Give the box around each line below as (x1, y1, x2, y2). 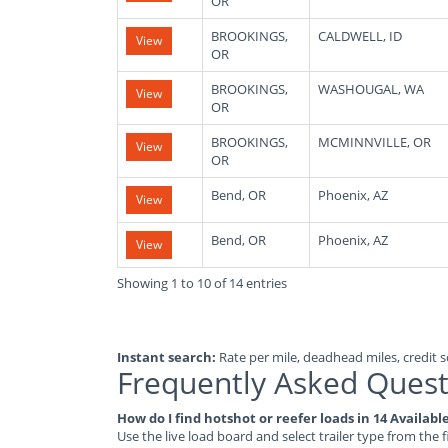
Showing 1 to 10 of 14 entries (117, 274, 287, 292)
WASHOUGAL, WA (318, 80, 424, 98)
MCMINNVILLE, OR (318, 133, 431, 151)
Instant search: (117, 348, 216, 366)
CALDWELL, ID (318, 27, 402, 45)
